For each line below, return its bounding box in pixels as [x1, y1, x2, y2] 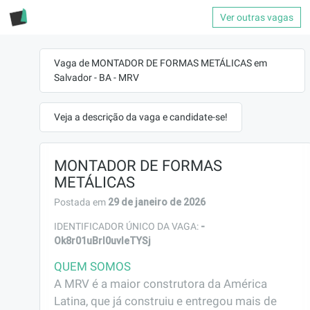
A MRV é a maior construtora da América [54, 277, 267, 291]
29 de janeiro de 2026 [108, 196, 206, 208]
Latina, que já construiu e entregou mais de [54, 294, 277, 308]
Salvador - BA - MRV [54, 72, 139, 83]
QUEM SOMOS [54, 259, 131, 273]
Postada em [54, 197, 108, 208]
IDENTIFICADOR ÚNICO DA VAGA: [54, 221, 201, 232]
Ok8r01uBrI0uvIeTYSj [54, 235, 151, 247]
